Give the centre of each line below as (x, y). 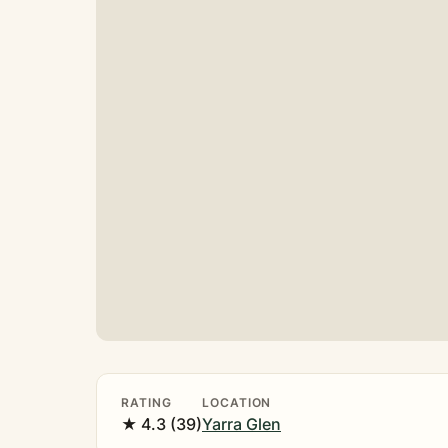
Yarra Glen (241, 424)
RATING (146, 403)
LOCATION (237, 403)
